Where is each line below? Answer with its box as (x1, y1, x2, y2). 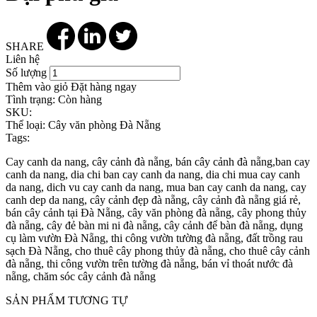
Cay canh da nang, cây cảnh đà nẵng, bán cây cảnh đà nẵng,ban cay (6, 155, 310, 168)
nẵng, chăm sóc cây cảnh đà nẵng (6, 270, 156, 282)
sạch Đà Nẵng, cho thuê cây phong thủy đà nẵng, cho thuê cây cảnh (6, 244, 310, 257)
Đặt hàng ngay (71, 80, 137, 93)
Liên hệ (6, 52, 40, 65)
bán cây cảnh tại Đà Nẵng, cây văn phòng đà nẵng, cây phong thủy (6, 206, 306, 219)
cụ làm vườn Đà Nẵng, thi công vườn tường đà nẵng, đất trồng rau (6, 231, 303, 244)
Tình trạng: (6, 93, 55, 105)
